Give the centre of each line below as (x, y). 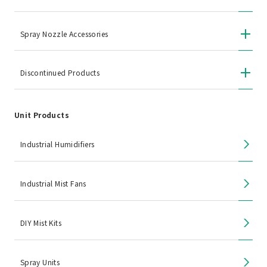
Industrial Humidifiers (57, 144)
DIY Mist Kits (41, 222)
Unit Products (42, 114)
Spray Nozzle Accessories (64, 33)
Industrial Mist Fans (53, 183)
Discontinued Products (60, 72)
